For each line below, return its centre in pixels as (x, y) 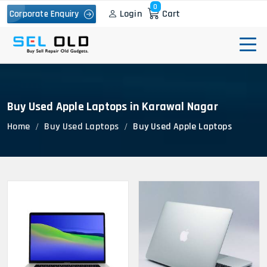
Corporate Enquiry (47, 14)
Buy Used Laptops (82, 127)
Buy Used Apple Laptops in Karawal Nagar (113, 107)
